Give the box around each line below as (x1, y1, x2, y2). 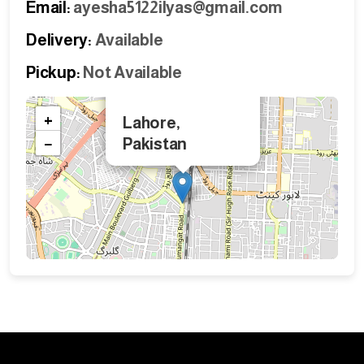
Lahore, (123, 114, 180, 132)
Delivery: (26, 31, 92, 49)
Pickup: (26, 63, 80, 81)
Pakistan (123, 135, 187, 153)
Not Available (80, 63, 182, 81)
